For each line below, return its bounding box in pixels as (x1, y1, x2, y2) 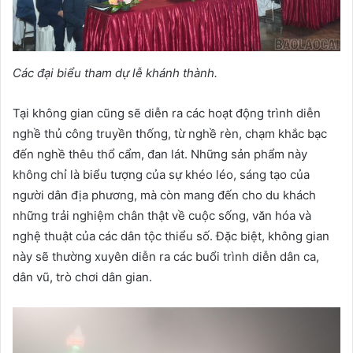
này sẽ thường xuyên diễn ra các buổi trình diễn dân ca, (13, 248, 319, 264)
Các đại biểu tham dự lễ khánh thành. (13, 65, 217, 80)
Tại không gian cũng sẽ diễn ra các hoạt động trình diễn (13, 105, 321, 121)
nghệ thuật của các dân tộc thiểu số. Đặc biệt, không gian (13, 228, 329, 243)
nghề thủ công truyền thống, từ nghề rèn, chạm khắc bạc (13, 125, 327, 141)
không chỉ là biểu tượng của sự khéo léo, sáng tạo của (13, 166, 310, 182)
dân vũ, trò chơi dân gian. (13, 269, 152, 284)
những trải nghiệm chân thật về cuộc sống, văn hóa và (13, 207, 311, 223)
